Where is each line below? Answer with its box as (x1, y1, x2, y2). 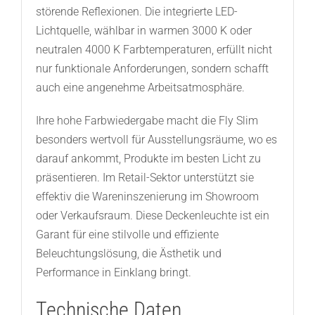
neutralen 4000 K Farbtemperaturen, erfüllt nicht (35, 43, 272, 57)
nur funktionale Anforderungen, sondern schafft (35, 62, 269, 76)
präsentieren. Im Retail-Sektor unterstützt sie (35, 171, 254, 185)
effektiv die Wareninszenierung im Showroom (35, 190, 259, 204)
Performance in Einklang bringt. (35, 266, 191, 280)
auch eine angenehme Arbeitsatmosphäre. (35, 81, 245, 95)
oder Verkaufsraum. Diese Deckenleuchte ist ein (35, 209, 269, 223)
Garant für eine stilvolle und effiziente (35, 228, 219, 242)
